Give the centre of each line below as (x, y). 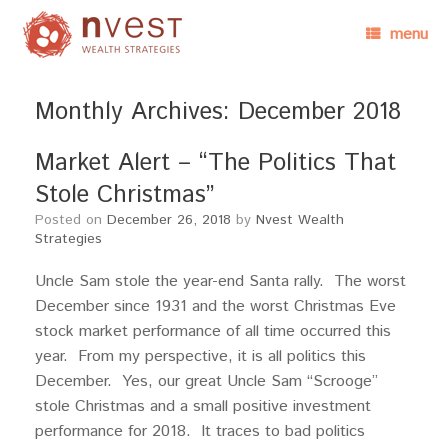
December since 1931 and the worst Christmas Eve (215, 306)
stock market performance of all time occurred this (213, 331)
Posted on (75, 220)
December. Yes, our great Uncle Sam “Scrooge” (206, 381)
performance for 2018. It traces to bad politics (200, 431)
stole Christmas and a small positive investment (203, 406)
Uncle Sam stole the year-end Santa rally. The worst (220, 281)
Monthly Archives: (136, 112)
